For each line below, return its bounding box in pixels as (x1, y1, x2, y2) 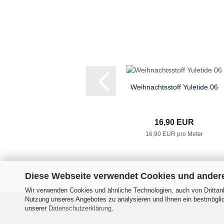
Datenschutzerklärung (48, 204, 111, 212)
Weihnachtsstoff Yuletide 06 (130, 83, 218, 91)
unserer (25, 204, 48, 212)
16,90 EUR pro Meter (145, 130, 203, 138)
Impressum (143, 195, 179, 204)
